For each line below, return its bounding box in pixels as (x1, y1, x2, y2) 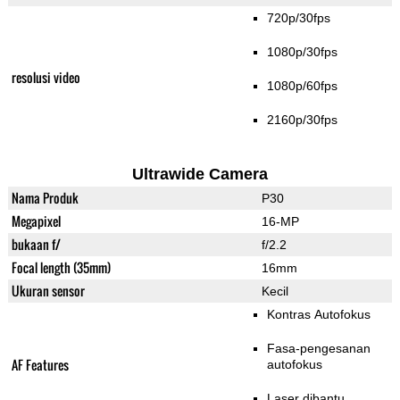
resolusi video (11, 68, 80, 87)
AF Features (11, 355, 69, 375)
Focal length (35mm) (11, 258, 111, 278)
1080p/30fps (266, 45, 337, 60)
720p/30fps (266, 11, 330, 26)
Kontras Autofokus (266, 307, 371, 322)
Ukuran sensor (11, 281, 85, 301)
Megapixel (11, 212, 61, 231)
